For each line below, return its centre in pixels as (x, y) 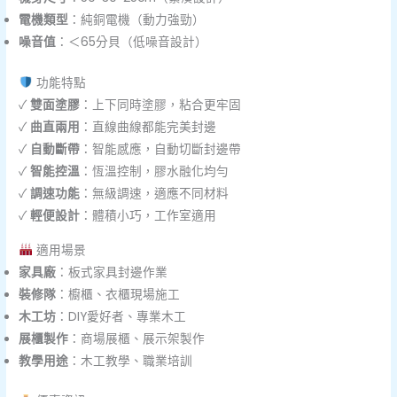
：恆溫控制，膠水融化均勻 (155, 171)
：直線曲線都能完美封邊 (148, 127)
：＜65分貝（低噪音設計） (132, 43)
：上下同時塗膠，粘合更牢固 (161, 105)
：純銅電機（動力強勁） (137, 20)
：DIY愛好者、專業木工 (121, 316)
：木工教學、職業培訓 (131, 361)
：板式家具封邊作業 (112, 272)
